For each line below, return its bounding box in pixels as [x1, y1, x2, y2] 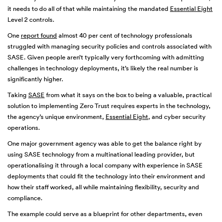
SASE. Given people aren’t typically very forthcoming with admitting [7, 53, 204, 61]
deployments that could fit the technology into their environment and [7, 172, 205, 180]
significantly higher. [7, 75, 63, 83]
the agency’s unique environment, [7, 112, 106, 121]
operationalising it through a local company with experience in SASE [7, 161, 203, 169]
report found [21, 31, 57, 40]
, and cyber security [148, 112, 206, 121]
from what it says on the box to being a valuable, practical [45, 91, 212, 99]
